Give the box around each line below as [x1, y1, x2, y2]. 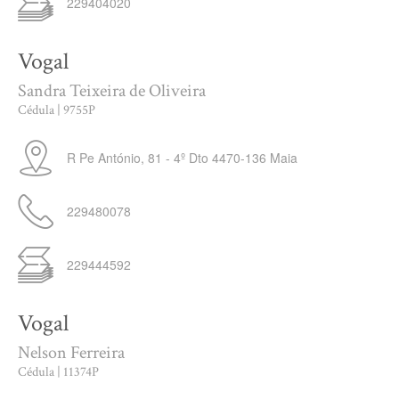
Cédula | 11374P [18, 363, 99, 380]
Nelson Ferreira [18, 341, 125, 364]
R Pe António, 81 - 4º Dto [67, 149, 208, 167]
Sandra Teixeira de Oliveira [18, 79, 206, 102]
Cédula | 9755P [18, 102, 95, 118]
